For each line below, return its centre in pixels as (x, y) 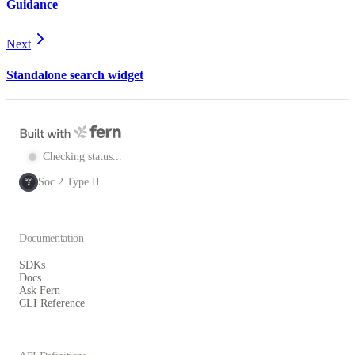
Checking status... (82, 157)
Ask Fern (40, 291)
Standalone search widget (75, 75)
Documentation (52, 238)
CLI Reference (52, 303)
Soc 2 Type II (69, 182)
